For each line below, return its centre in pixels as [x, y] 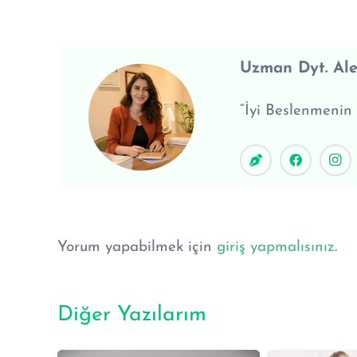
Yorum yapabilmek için [137, 247]
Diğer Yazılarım [132, 315]
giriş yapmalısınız [276, 247]
